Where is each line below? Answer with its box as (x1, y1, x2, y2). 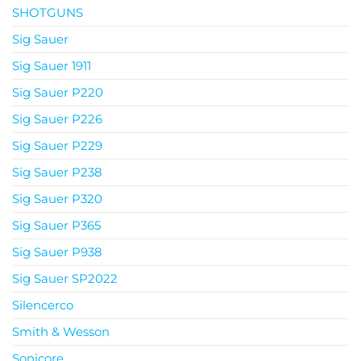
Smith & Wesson (12, 323, 110, 339)
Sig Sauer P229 (12, 137, 102, 153)
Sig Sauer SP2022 (12, 270, 118, 286)
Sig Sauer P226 (12, 110, 102, 127)
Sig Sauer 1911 (12, 57, 91, 73)
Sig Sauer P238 (12, 164, 102, 180)
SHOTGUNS (12, 4, 83, 20)
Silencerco (12, 297, 73, 313)
